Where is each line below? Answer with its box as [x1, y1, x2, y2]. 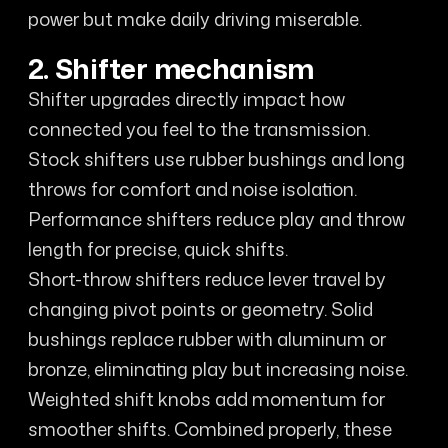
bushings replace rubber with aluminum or [27, 325, 386, 352]
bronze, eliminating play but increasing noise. [27, 355, 408, 382]
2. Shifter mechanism [27, 48, 315, 88]
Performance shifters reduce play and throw [27, 205, 405, 232]
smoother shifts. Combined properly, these [27, 415, 392, 442]
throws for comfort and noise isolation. [27, 175, 357, 202]
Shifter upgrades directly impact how [27, 85, 345, 112]
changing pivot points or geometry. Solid [27, 295, 373, 322]
